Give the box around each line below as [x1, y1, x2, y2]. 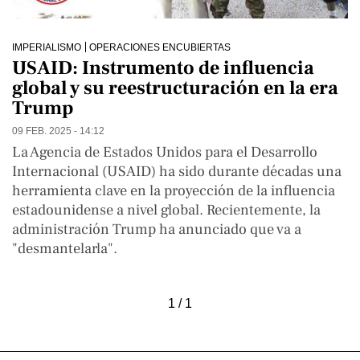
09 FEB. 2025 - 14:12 [12, 125, 104, 136]
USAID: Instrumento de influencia [12, 55, 314, 80]
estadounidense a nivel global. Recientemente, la [12, 199, 321, 219]
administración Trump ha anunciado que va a [12, 219, 301, 239]
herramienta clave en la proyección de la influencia [12, 180, 335, 200]
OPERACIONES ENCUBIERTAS [89, 41, 231, 52]
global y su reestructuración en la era [12, 75, 338, 100]
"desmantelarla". [12, 238, 117, 258]
